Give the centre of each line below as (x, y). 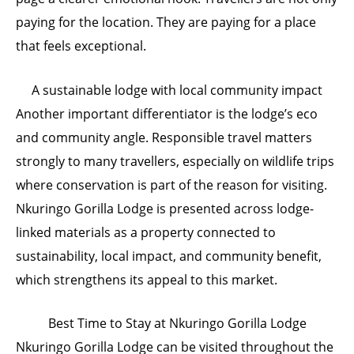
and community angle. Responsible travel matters (164, 137)
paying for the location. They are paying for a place (166, 22)
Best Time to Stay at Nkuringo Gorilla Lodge (177, 324)
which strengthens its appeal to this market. (147, 279)
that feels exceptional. (81, 45)
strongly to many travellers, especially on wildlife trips (175, 161)
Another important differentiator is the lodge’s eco (167, 113)
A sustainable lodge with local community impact (177, 90)
